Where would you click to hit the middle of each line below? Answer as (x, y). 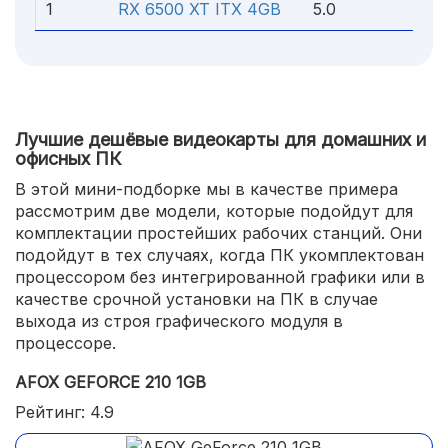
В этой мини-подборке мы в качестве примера (206, 189)
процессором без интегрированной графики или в (220, 277)
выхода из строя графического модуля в (179, 321)
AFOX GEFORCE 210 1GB (110, 382)
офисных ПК (68, 158)
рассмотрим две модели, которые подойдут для (214, 211)
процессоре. (65, 343)
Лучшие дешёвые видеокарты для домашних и (220, 139)
